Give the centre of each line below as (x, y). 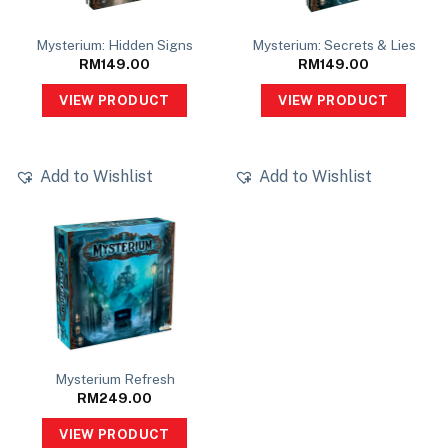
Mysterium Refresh (114, 379)
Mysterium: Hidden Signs (114, 45)
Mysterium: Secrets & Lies (333, 45)
